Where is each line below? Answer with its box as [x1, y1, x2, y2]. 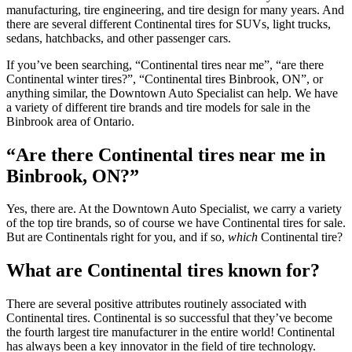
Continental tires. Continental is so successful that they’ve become [6, 311, 332, 325]
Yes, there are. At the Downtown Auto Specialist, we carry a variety [6, 202, 342, 216]
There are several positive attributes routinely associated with [6, 297, 306, 311]
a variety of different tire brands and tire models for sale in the [6, 100, 310, 114]
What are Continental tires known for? [6, 260, 320, 281]
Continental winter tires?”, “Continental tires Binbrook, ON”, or [6, 71, 323, 86]
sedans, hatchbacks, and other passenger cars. [6, 31, 231, 45]
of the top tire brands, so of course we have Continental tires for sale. [6, 216, 346, 230]
